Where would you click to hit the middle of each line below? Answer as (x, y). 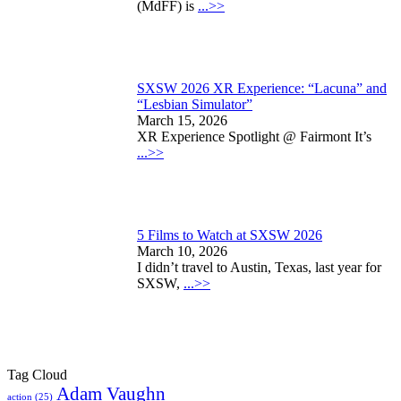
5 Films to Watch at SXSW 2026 (230, 235)
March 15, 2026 (182, 120)
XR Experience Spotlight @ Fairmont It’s (254, 136)
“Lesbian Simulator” (195, 104)
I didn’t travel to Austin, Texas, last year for (259, 267)
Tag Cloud (37, 374)
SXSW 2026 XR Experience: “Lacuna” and (262, 88)
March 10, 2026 (182, 251)
